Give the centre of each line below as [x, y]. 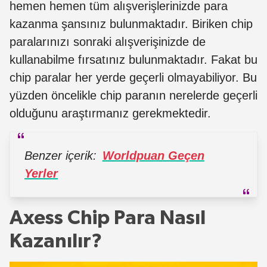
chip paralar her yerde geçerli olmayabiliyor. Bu [133, 77]
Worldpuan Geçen [153, 155]
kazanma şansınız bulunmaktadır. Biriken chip [131, 24]
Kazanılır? [56, 241]
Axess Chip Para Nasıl [108, 218]
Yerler [41, 173]
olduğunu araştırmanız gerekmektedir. [110, 113]
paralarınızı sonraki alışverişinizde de [108, 41]
